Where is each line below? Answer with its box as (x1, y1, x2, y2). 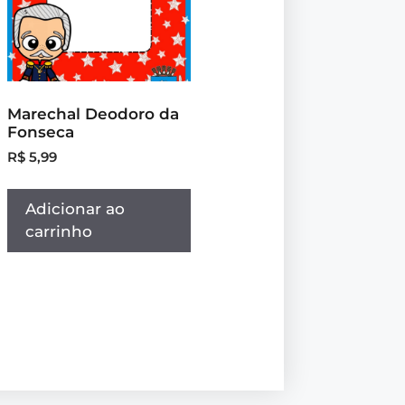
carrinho (25, 222, 93, 241)
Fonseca (7, 122, 75, 141)
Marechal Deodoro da (7, 104, 180, 123)
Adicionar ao (25, 200, 126, 219)
